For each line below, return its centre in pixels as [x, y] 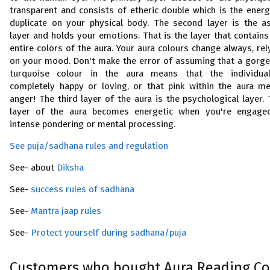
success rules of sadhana [83, 189]
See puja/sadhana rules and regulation [89, 146]
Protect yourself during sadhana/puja [108, 233]
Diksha [70, 168]
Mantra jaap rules [66, 211]
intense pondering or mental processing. [93, 124]
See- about [33, 168]
